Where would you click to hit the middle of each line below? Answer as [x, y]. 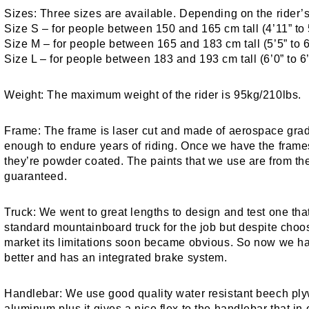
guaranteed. [36, 176]
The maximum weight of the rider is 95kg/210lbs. [172, 95]
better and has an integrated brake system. [116, 258]
